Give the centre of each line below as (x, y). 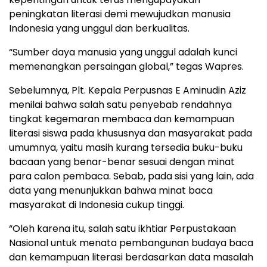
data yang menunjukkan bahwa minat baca (111, 191)
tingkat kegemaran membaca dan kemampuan (122, 119)
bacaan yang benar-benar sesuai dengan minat (122, 162)
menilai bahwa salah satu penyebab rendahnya (120, 105)
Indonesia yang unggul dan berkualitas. (99, 29)
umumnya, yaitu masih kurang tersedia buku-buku (126, 148)
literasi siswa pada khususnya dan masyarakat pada (131, 133)
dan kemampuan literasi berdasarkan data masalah (131, 257)
